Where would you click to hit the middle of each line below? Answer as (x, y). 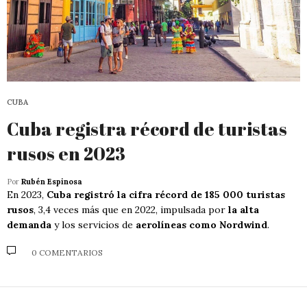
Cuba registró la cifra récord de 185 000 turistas (166, 194)
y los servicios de (94, 224)
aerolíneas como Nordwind (201, 224)
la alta (244, 209)
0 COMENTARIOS (67, 253)
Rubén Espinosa (51, 181)
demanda (29, 224)
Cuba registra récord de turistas (147, 128)
